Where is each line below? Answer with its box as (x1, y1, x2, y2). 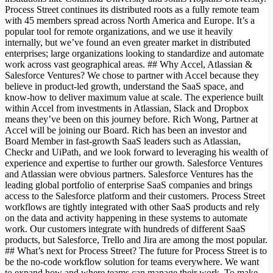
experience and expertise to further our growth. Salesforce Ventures (5, 158, 263, 169)
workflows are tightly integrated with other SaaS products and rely (5, 202, 260, 213)
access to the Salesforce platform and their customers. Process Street (5, 191, 265, 202)
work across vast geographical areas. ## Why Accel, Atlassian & (5, 59, 252, 70)
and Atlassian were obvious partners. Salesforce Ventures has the (5, 169, 253, 180)
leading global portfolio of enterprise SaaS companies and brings (5, 180, 252, 191)
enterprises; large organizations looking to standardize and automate (5, 48, 264, 59)
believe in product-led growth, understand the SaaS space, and (5, 81, 244, 92)
